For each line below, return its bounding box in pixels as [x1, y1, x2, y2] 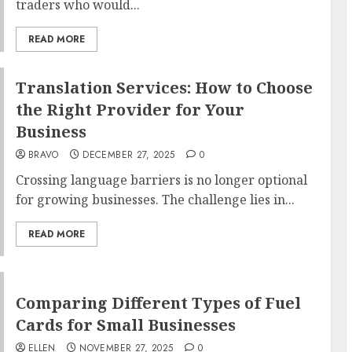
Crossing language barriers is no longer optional [15, 171, 307, 189]
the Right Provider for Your [15, 99, 244, 120]
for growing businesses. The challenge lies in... [15, 191, 295, 208]
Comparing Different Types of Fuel [15, 292, 301, 313]
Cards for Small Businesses [15, 314, 236, 335]
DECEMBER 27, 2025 [82, 148, 175, 162]
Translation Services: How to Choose [15, 77, 313, 98]
